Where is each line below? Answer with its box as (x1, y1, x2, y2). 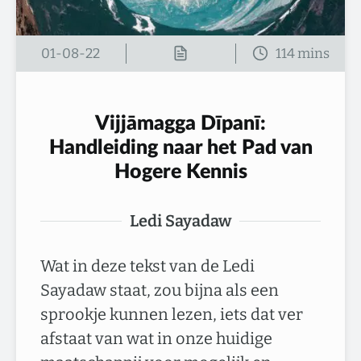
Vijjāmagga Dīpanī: (95, 114, 266, 134)
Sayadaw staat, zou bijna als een (40, 280, 279, 300)
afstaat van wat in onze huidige (40, 329, 272, 348)
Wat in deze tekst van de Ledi (40, 256, 255, 276)
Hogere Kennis (114, 162, 247, 182)
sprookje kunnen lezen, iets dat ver (40, 305, 303, 324)
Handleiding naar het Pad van (48, 138, 313, 158)
